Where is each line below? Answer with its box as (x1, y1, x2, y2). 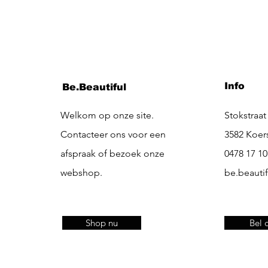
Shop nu (85, 217, 118, 229)
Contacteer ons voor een (60, 128, 166, 140)
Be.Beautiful (62, 81, 126, 92)
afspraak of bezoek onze (60, 147, 165, 159)
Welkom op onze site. (60, 109, 156, 121)
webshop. (60, 166, 102, 178)
